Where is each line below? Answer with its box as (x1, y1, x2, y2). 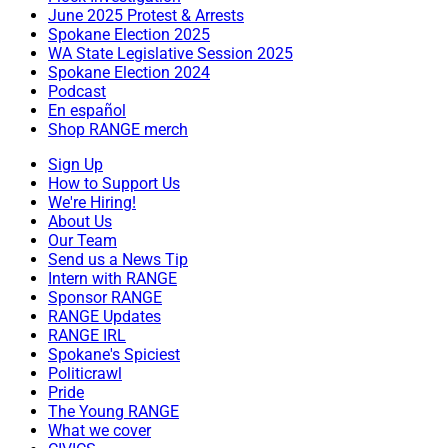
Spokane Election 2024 (48, 62, 210, 82)
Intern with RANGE (48, 268, 177, 288)
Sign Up (48, 154, 103, 174)
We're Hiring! (48, 192, 136, 212)
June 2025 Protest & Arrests (48, 5, 244, 25)
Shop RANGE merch (48, 119, 188, 139)
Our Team (48, 230, 117, 250)
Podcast (48, 81, 106, 101)
